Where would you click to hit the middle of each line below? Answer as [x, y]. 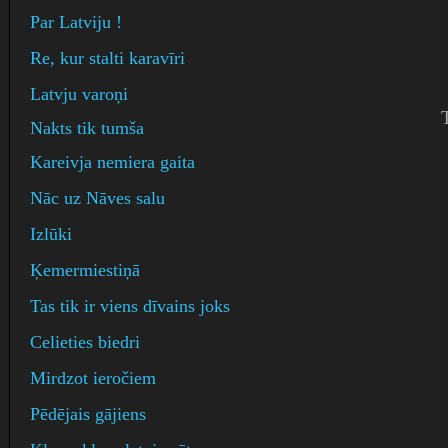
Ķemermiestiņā [85, 270]
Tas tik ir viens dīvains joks [130, 306]
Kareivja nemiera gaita [112, 162]
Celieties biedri [85, 342]
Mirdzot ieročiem [93, 378]
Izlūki [51, 234]
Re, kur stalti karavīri [107, 58]
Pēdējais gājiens [88, 414]
